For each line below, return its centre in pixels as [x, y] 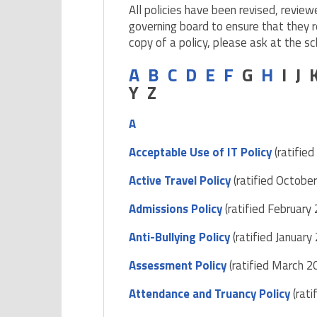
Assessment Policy [178, 266]
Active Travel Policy [180, 181]
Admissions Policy [176, 209]
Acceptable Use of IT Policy [202, 152]
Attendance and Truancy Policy [210, 294]
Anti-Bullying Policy [180, 237]
